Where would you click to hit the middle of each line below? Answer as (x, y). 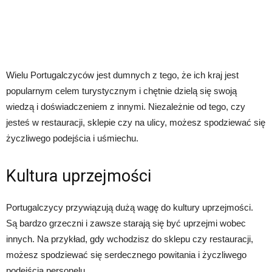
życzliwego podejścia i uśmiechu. (72, 138)
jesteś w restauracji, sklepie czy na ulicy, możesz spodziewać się (136, 122)
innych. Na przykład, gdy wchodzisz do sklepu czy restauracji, (130, 239)
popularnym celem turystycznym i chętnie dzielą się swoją (121, 91)
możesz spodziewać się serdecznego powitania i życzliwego (126, 255)
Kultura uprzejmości (79, 176)
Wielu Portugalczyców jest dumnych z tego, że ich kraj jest (122, 75)
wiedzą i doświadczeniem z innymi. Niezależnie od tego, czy (126, 107)
